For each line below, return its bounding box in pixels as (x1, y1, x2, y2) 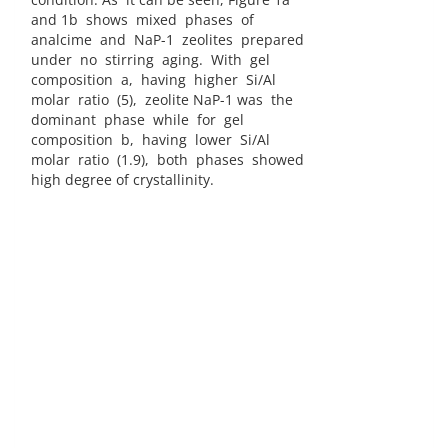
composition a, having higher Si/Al (31, 70, 276, 90)
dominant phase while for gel (31, 110, 244, 130)
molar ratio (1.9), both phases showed (31, 150, 304, 170)
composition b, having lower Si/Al (31, 130, 270, 150)
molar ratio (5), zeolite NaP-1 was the (31, 90, 293, 110)
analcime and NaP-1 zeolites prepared (31, 30, 304, 50)
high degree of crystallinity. (31, 170, 226, 190)
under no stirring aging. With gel (31, 50, 270, 70)
